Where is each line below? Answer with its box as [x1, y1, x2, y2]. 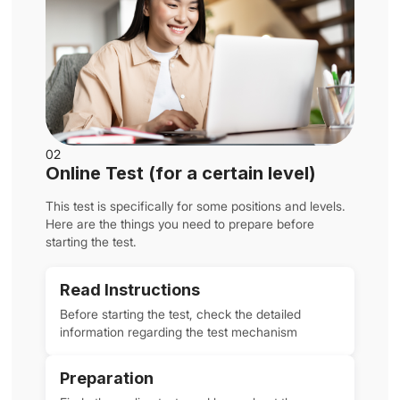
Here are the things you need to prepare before [46, 215, 315, 231]
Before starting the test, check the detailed [60, 305, 302, 321]
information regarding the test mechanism [60, 323, 298, 339]
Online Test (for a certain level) [46, 162, 317, 184]
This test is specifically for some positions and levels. [46, 197, 346, 213]
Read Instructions [60, 279, 201, 299]
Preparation [60, 368, 154, 387]
